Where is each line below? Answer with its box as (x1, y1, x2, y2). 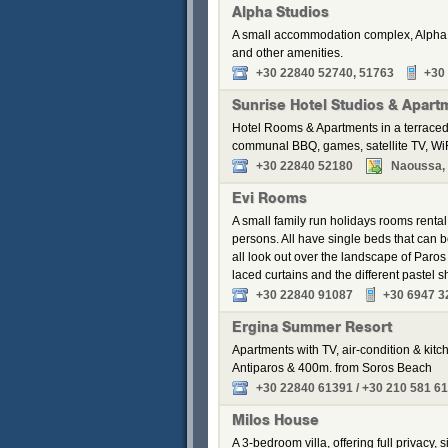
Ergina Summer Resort (232, 322, 392, 336)
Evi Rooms (232, 193, 307, 207)
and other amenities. (232, 46, 343, 60)
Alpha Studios (232, 7, 329, 21)
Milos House (232, 415, 319, 429)
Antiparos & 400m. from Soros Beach (232, 361, 432, 375)
